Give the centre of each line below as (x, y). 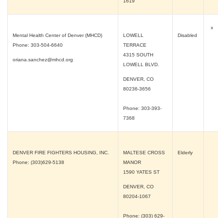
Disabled (188, 35)
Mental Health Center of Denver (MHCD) (57, 35)
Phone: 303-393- (142, 108)
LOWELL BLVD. (141, 64)
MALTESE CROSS (144, 153)
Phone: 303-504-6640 (38, 45)
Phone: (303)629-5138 (38, 162)
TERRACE (135, 45)
